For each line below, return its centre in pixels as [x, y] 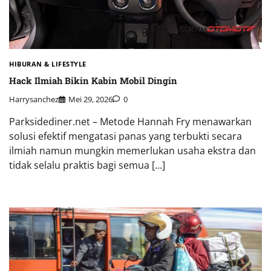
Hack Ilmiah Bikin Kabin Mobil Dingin [93, 80]
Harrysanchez [34, 100]
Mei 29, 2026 [90, 100]
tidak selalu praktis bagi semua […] [87, 165]
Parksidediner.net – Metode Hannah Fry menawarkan [130, 122]
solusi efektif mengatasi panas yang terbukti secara [126, 136]
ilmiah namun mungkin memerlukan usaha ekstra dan [132, 151]
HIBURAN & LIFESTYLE [48, 64]
